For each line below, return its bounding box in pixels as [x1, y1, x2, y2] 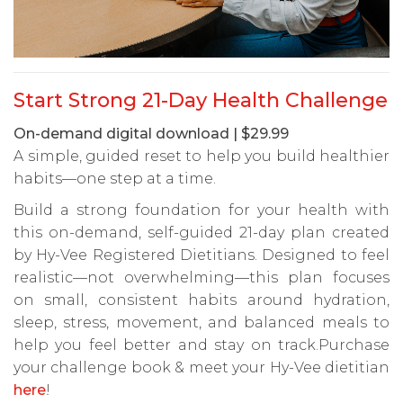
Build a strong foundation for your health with [13, 201, 390, 219]
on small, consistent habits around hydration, [13, 291, 390, 309]
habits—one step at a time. [13, 169, 216, 187]
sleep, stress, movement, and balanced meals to [13, 313, 390, 331]
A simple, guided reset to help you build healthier [13, 147, 390, 165]
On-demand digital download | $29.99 [13, 124, 289, 142]
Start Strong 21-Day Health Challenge [13, 87, 388, 112]
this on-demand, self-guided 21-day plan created [13, 223, 390, 241]
